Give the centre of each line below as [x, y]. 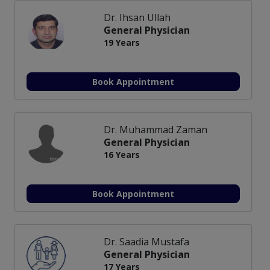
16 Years [122, 154]
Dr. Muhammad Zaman [155, 129]
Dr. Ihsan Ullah [137, 17]
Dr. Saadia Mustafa [146, 241]
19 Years [122, 42]
